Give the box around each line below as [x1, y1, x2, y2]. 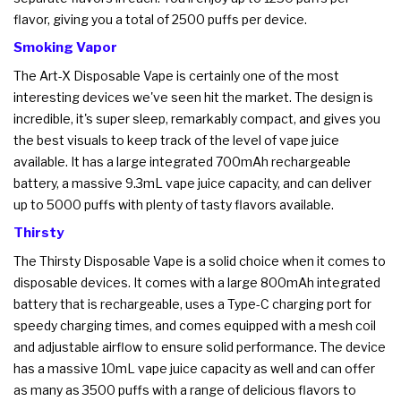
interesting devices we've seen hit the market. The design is [13, 89, 373, 105]
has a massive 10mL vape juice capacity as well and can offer [13, 360, 375, 376]
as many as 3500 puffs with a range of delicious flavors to [13, 381, 356, 397]
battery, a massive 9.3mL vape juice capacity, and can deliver [13, 175, 371, 191]
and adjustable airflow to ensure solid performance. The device [13, 338, 386, 354]
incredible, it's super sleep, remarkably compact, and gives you [13, 110, 380, 126]
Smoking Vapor [13, 38, 117, 55]
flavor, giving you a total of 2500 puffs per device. [13, 11, 307, 27]
